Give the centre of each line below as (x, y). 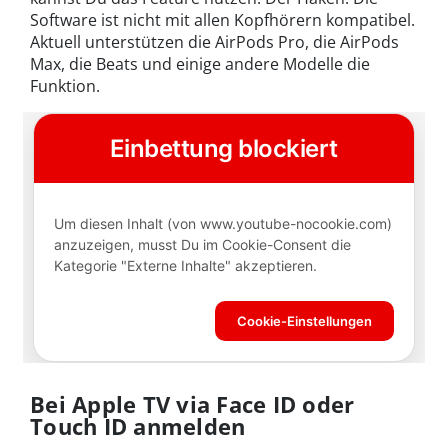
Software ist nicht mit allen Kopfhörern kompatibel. (222, 20)
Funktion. (65, 86)
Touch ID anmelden (138, 425)
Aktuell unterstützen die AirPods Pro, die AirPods (214, 42)
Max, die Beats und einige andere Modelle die (200, 64)
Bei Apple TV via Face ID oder (192, 403)
